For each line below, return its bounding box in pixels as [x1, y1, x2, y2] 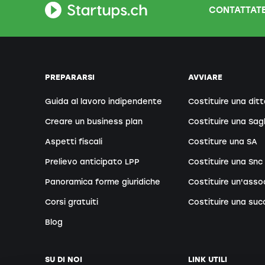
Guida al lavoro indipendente [45, 97, 162, 106]
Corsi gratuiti [45, 197, 98, 206]
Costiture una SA [188, 137, 258, 147]
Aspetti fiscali [45, 137, 102, 147]
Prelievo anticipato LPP [45, 157, 140, 167]
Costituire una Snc [188, 157, 263, 167]
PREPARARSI [45, 73, 95, 82]
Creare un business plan [45, 117, 143, 127]
